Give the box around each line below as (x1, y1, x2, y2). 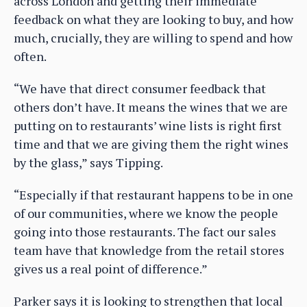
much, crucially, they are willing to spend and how (14, 29, 293, 47)
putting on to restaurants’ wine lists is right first (14, 117, 282, 134)
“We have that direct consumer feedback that (14, 80, 266, 97)
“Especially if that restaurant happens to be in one (14, 186, 293, 204)
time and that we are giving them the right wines (14, 136, 288, 153)
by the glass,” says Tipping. (14, 154, 163, 171)
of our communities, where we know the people (14, 205, 278, 222)
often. (14, 48, 47, 65)
